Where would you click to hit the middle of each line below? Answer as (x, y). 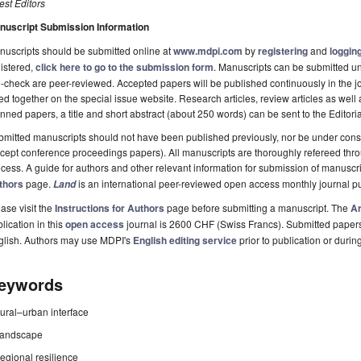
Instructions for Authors (110, 208)
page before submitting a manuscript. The (257, 208)
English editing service (185, 241)
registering (283, 51)
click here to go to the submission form (124, 67)
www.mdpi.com (208, 51)
